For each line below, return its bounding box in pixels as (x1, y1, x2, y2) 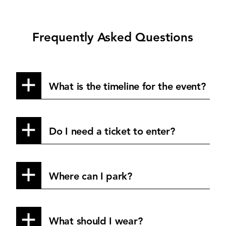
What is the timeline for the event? (49, 82, 209, 92)
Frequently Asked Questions (32, 32, 193, 44)
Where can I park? (49, 172, 135, 182)
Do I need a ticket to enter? (49, 127, 178, 137)
